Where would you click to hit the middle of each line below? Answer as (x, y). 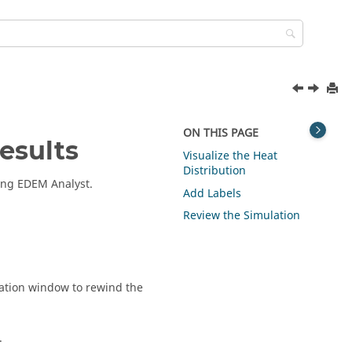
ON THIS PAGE (221, 133)
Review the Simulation (242, 216)
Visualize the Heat (231, 156)
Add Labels (213, 193)
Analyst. (70, 184)
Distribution (215, 170)
